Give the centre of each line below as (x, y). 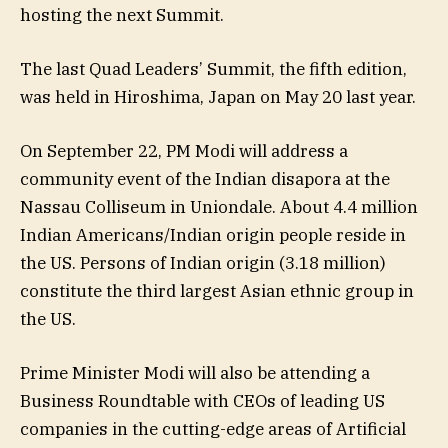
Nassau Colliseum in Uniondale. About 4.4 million (219, 207)
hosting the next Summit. (122, 14)
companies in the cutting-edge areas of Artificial (213, 429)
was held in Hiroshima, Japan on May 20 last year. (218, 96)
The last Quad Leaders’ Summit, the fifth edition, (213, 68)
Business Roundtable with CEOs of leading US (202, 401)
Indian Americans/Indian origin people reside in (213, 235)
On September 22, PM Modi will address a (184, 151)
